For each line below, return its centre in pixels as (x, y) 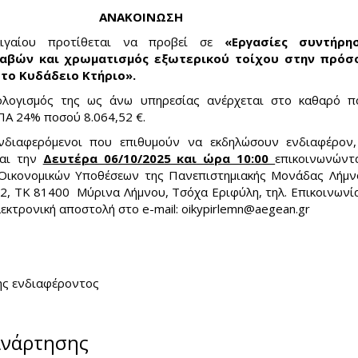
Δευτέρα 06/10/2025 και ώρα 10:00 (159, 158)
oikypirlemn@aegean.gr (246, 208)
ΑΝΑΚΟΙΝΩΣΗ (141, 16)
